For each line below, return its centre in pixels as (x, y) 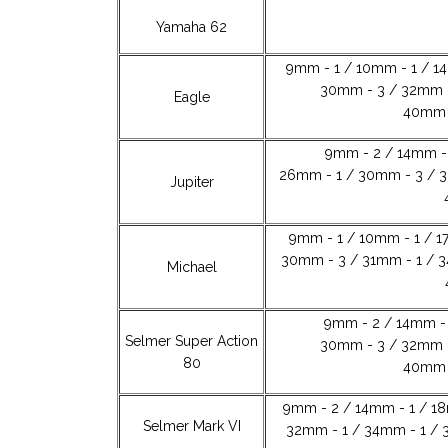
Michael (191, 266)
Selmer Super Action (191, 340)
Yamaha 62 (191, 26)
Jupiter (191, 181)
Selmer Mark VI (191, 425)
